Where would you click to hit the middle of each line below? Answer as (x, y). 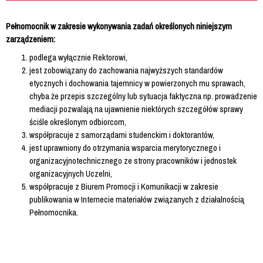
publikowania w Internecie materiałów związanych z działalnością (137, 199)
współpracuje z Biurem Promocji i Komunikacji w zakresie (124, 186)
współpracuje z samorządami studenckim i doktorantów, (122, 134)
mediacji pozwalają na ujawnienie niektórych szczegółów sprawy (136, 109)
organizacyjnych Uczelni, (71, 173)
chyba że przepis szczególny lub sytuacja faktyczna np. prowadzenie (143, 96)
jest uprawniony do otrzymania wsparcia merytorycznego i (125, 147)
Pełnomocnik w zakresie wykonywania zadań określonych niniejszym (119, 26)
